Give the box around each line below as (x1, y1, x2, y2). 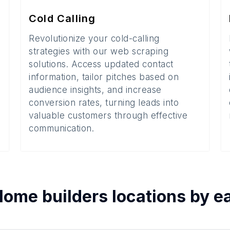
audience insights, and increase (29, 85, 162, 95)
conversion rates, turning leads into (29, 98, 179, 108)
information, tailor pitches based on (29, 72, 179, 82)
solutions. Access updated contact (29, 59, 174, 69)
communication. (29, 123, 94, 133)
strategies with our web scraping (29, 46, 168, 56)
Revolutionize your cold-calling (29, 33, 160, 44)
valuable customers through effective (29, 110, 187, 121)
